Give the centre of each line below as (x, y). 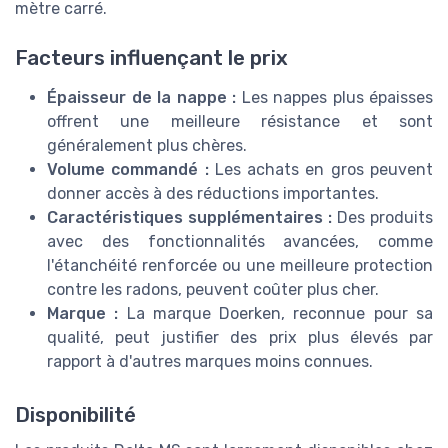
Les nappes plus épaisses (334, 97)
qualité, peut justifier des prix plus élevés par (240, 337)
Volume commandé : (128, 169)
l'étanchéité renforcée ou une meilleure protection (240, 265)
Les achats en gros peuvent (321, 169)
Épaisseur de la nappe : (141, 97)
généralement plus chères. (147, 145)
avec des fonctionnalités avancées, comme (240, 241)
